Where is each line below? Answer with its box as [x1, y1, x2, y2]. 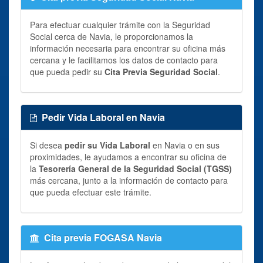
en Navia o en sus [150, 139, 220, 151]
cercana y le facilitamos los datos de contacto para [30, 53, 218, 66]
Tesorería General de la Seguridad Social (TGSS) [39, 162, 232, 174]
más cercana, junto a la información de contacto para [30, 174, 228, 186]
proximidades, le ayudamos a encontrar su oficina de [30, 150, 227, 163]
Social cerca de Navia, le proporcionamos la [30, 30, 193, 42]
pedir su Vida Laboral [65, 139, 150, 151]
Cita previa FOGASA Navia [44, 230, 162, 244]
